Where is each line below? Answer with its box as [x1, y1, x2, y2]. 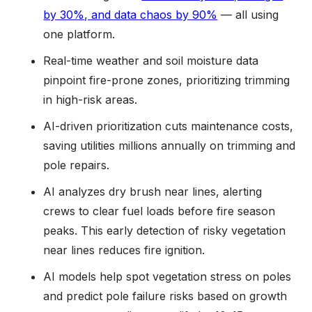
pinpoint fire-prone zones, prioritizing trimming [43, 72, 290, 87]
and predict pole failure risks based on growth [43, 288, 288, 303]
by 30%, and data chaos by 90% [43, 7, 218, 22]
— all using [217, 7, 279, 22]
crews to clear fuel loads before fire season [43, 203, 276, 218]
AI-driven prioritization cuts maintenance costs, [43, 118, 294, 133]
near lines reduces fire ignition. [43, 242, 205, 257]
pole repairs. [43, 157, 117, 172]
